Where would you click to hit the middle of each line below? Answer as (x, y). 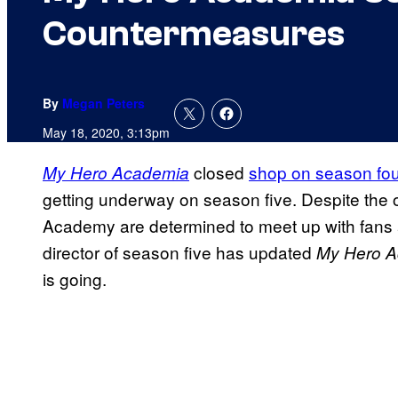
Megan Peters (103, 103)
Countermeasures (194, 34)
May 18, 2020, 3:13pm (106, 133)
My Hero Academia (116, 173)
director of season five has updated (179, 252)
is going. (75, 279)
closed (219, 172)
